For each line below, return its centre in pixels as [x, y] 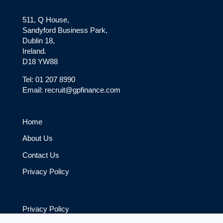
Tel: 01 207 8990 [49, 79]
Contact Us [41, 155]
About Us [37, 138]
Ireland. [34, 51]
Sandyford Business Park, [65, 30]
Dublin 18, [38, 40]
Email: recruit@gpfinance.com [71, 90]
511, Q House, [46, 19]
